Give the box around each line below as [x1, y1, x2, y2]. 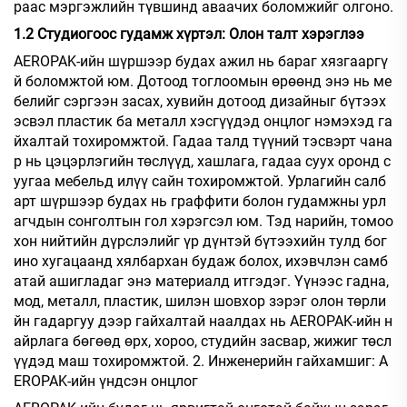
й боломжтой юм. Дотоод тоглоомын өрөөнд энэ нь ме [14, 73, 392, 91]
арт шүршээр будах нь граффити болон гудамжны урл [14, 193, 386, 211]
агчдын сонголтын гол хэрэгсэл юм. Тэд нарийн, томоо [14, 213, 393, 231]
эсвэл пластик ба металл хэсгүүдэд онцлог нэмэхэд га [14, 113, 392, 131]
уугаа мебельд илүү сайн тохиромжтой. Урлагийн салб [14, 173, 386, 191]
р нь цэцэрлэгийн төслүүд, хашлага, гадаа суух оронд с [14, 153, 391, 171]
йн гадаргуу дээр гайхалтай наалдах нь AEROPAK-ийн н [14, 313, 392, 331]
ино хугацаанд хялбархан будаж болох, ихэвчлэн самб [14, 253, 388, 271]
